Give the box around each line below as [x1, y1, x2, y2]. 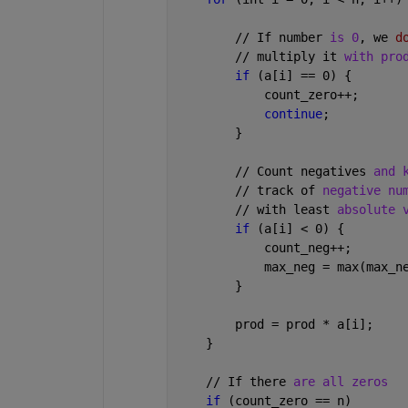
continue [263, 106, 322, 121]
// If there [176, 373, 293, 389]
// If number [176, 29, 330, 45]
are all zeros [292, 373, 388, 389]
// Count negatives [176, 163, 373, 178]
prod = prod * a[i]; [176, 316, 373, 331]
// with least [176, 201, 337, 217]
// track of [176, 182, 322, 198]
